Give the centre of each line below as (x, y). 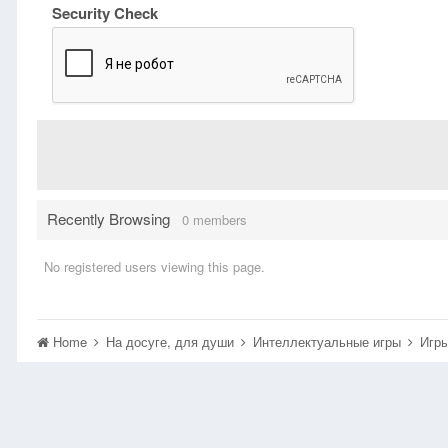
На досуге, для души (172, 341)
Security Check (105, 13)
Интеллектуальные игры (329, 341)
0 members (214, 219)
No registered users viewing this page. (154, 266)
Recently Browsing (114, 218)
